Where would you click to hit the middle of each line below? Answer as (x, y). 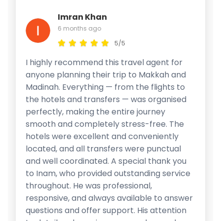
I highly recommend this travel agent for (104, 62)
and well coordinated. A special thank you (106, 161)
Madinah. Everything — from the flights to (105, 87)
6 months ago (79, 28)
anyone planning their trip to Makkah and (106, 74)
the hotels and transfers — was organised (106, 99)
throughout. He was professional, (89, 185)
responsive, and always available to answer (109, 198)
